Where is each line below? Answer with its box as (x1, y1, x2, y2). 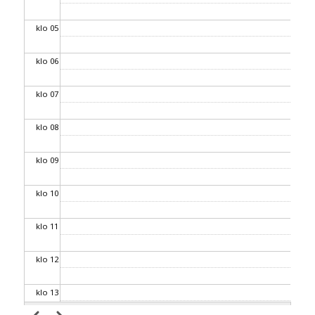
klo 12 (36, 254, 59, 264)
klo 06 (36, 56, 59, 66)
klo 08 (36, 122, 59, 132)
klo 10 (36, 188, 59, 198)
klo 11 (36, 221, 59, 231)
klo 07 (36, 89, 59, 99)
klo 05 (36, 22, 59, 33)
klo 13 (36, 287, 59, 297)
